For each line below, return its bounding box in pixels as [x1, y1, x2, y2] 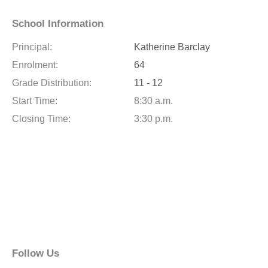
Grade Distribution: [12, 78, 92, 88]
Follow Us [12, 248, 59, 259]
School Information [12, 18, 103, 29]
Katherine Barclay [134, 42, 210, 52]
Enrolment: [12, 60, 58, 70]
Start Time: [12, 96, 57, 106]
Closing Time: [12, 114, 71, 124]
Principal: [12, 42, 52, 52]
